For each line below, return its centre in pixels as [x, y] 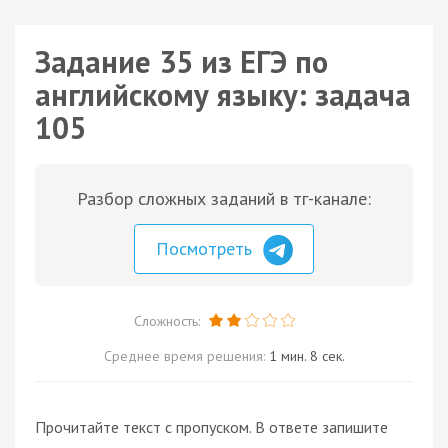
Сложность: [168, 320]
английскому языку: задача [223, 94]
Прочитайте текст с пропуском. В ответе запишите [211, 426]
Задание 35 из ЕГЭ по [181, 61]
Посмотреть [206, 248]
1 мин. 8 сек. [306, 355]
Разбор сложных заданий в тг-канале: [224, 198]
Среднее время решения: [186, 355]
